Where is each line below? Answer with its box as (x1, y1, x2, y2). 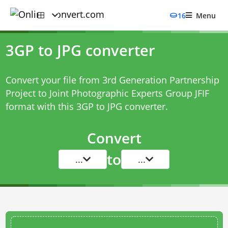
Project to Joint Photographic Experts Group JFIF (5, 87, 209, 99)
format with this (5, 100, 76, 112)
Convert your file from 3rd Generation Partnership (5, 74, 219, 86)
